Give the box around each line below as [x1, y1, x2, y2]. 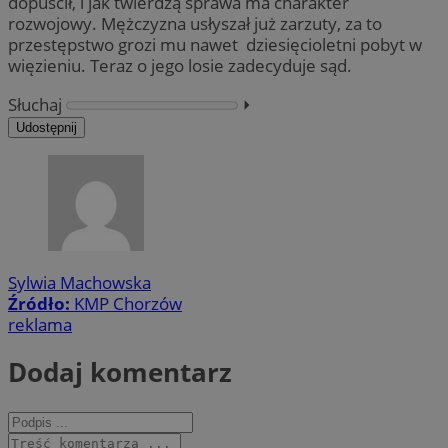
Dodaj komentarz [8, 354, 232, 391]
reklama [8, 312, 72, 336]
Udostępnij [16, 119, 77, 135]
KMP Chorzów [74, 291, 182, 315]
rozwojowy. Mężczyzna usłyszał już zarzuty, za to [8, 12, 382, 36]
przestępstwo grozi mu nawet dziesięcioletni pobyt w [8, 33, 422, 57]
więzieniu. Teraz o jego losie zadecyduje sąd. [8, 54, 352, 78]
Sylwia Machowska [8, 270, 151, 294]
